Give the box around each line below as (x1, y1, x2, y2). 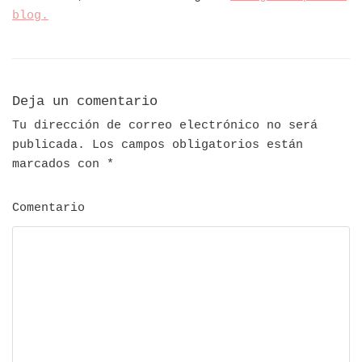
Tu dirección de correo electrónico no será (12, 119, 318, 133)
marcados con (12, 158, 107, 172)
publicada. (12, 138, 85, 153)
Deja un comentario (12, 94, 158, 110)
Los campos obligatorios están (85, 138, 303, 153)
